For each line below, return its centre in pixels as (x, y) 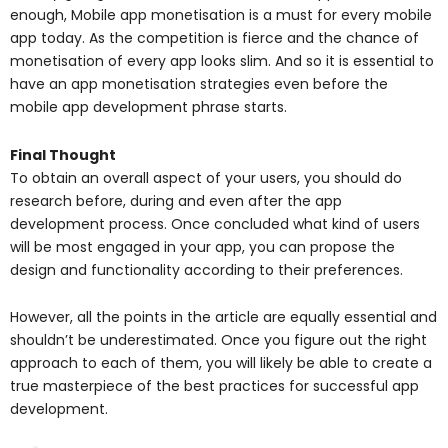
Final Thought (63, 154)
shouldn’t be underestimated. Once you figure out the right (218, 340)
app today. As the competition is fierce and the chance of (214, 38)
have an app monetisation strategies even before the (199, 84)
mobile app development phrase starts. (148, 107)
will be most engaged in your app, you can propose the (202, 246)
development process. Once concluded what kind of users (215, 223)
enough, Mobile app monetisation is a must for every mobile (221, 15)
